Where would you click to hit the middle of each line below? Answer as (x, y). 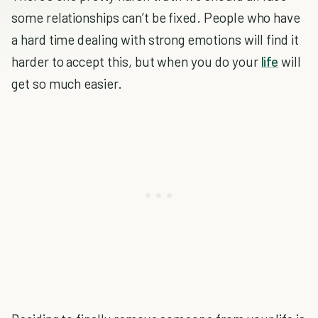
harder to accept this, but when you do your (136, 61)
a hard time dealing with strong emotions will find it (155, 39)
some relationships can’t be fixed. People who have (156, 17)
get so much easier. (67, 83)
